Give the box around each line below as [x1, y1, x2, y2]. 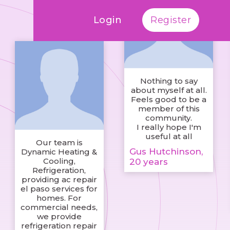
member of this [138, 104, 200, 114]
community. [145, 113, 193, 123]
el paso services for [21, 184, 98, 194]
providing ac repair [21, 175, 97, 185]
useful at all [145, 131, 193, 142]
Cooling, [43, 156, 75, 166]
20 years [129, 157, 168, 167]
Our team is [35, 138, 83, 148]
